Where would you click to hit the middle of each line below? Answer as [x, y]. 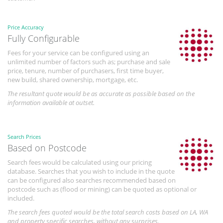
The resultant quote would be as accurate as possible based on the [101, 93]
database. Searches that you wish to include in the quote [91, 171]
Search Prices [24, 136]
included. [21, 198]
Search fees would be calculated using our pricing [80, 162]
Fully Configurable [44, 38]
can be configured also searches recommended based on [92, 180]
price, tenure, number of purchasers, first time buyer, [86, 70]
